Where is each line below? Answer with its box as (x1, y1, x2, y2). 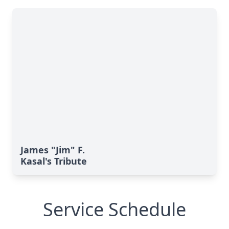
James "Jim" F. (20, 144, 85, 156)
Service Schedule (43, 197, 186, 222)
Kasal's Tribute (20, 155, 87, 167)
